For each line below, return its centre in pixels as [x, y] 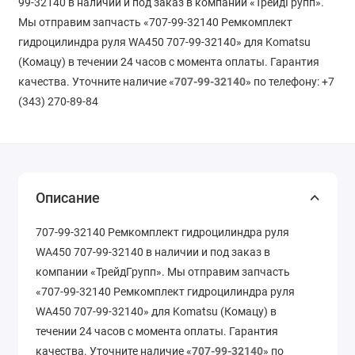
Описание [68, 198]
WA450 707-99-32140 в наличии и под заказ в [153, 252]
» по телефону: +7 [290, 81]
